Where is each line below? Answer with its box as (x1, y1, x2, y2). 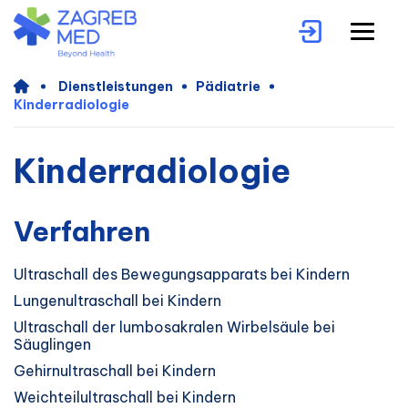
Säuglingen (14, 335, 91, 354)
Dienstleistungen (58, 78, 173, 95)
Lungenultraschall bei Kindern (14, 291, 221, 311)
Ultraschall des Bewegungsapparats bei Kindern (14, 265, 350, 284)
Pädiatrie (196, 78, 260, 95)
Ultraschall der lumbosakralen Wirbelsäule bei (14, 318, 335, 337)
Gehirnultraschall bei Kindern (14, 362, 216, 381)
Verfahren (14, 214, 150, 250)
